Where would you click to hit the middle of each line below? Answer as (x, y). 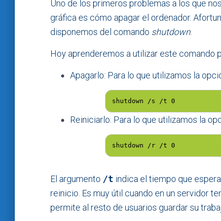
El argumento (76, 179)
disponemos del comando (101, 32)
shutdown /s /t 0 (144, 101)
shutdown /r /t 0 (144, 145)
